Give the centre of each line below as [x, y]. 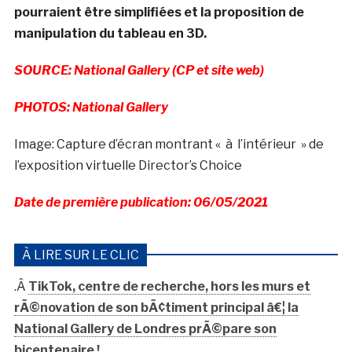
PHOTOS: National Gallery [91, 107]
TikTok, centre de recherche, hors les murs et [169, 286]
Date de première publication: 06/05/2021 [141, 202]
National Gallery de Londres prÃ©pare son [145, 328]
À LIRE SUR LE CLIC [80, 255]
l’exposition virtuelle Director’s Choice [128, 165]
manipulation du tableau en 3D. [110, 33]
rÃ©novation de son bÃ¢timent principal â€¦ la [156, 307]
